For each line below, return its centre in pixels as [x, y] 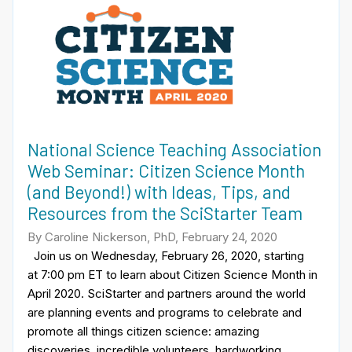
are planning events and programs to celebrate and [165, 312]
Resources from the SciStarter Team [165, 213]
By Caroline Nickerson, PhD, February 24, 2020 [152, 236]
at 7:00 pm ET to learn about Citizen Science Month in [172, 274]
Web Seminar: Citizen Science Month [166, 170]
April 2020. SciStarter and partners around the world [167, 293]
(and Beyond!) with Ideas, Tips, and [159, 191]
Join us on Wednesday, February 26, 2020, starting [166, 255]
